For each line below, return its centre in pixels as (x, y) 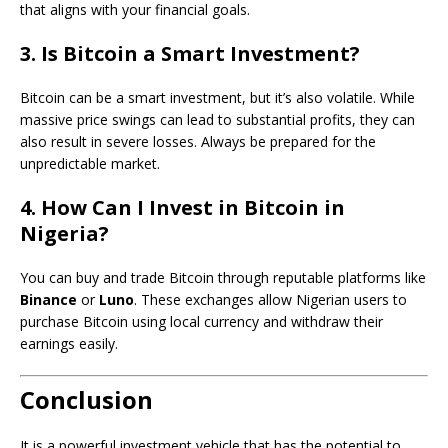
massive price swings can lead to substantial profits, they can (217, 119)
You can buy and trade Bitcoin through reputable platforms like (223, 277)
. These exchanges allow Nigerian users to (270, 299)
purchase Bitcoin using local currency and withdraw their (201, 321)
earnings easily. (69, 343)
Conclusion (86, 399)
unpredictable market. (90, 163)
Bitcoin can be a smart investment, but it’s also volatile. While (217, 97)
